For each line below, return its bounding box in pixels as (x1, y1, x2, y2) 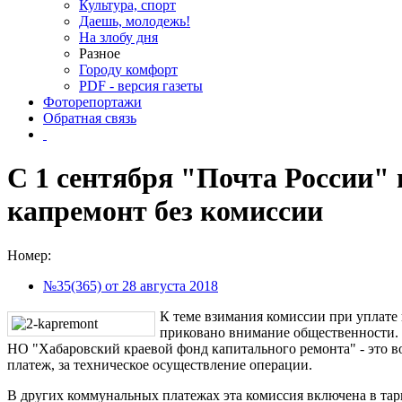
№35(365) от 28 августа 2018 (43, 277, 218, 293)
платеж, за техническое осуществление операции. (7, 356, 312, 372)
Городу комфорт (79, 62, 178, 77)
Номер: (7, 247, 51, 263)
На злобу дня (79, 30, 158, 45)
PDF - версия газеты (79, 78, 203, 93)
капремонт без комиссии (7, 195, 323, 228)
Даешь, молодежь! (79, 13, 190, 29)
